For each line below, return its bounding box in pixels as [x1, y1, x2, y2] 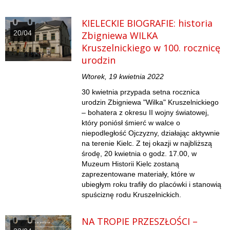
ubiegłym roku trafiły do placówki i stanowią [82, 180, 222, 189]
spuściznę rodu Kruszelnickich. [82, 190, 182, 199]
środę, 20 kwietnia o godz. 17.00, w [82, 149, 197, 158]
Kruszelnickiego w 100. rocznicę [82, 42, 221, 54]
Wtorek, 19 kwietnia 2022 [82, 72, 164, 81]
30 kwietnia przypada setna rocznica [82, 88, 200, 97]
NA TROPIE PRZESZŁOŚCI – [82, 215, 198, 228]
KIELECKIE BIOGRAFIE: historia [82, 17, 213, 30]
